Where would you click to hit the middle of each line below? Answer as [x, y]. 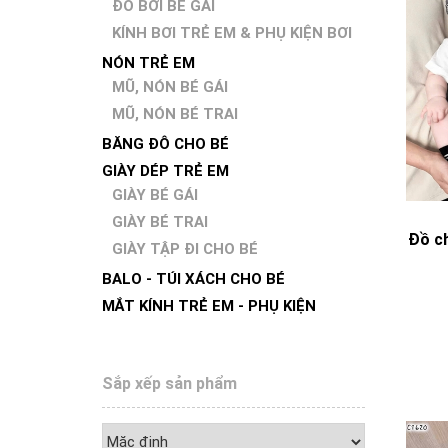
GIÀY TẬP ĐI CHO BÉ [185, 249]
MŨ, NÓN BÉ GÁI [170, 87]
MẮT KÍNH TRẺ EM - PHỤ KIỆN [209, 306]
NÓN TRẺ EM [148, 63]
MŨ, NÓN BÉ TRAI [175, 114]
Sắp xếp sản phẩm [169, 383]
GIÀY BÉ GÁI [155, 195]
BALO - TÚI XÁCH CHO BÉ [193, 279]
